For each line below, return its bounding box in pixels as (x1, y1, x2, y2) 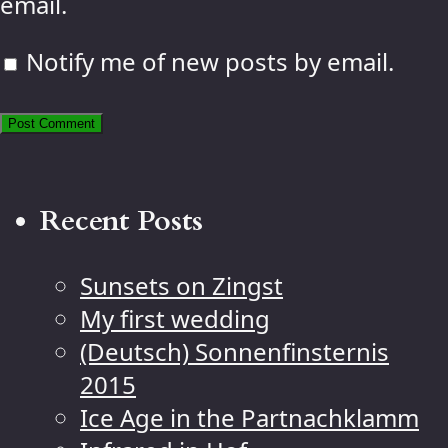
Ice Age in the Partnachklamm (80, 400, 419, 434)
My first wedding (80, 301, 270, 335)
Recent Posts (40, 200, 203, 241)
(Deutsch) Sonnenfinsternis (80, 334, 389, 368)
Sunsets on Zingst (80, 268, 283, 302)
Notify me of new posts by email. (26, 44, 394, 78)
